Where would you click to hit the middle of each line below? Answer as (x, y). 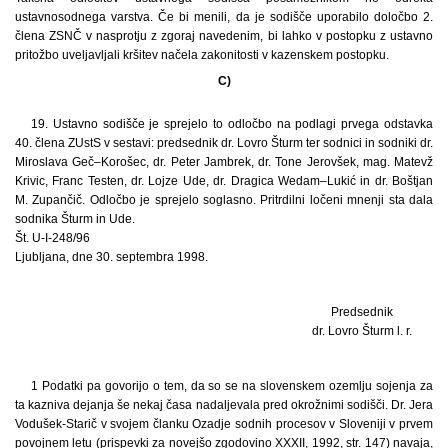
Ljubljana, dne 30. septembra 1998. (111, 256)
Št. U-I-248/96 (52, 237)
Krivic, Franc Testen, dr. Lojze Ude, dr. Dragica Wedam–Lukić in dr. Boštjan (224, 180)
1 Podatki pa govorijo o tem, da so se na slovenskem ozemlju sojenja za (232, 385)
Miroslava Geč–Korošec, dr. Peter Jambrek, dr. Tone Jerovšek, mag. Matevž (224, 161)
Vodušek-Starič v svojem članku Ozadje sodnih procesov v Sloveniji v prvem (224, 423)
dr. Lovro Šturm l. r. (361, 330)
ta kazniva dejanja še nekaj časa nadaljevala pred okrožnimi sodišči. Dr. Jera (224, 404)
